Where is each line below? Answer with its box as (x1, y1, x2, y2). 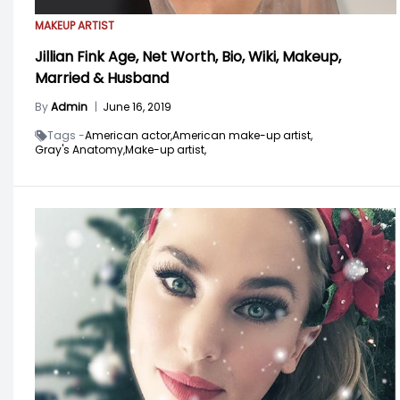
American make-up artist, (172, 128, 312, 144)
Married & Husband (35, 68, 169, 89)
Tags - (47, 128, 85, 144)
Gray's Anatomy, (35, 142, 125, 158)
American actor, (85, 128, 172, 144)
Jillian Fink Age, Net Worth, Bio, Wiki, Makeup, (35, 46, 341, 68)
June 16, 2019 (103, 99, 171, 115)
